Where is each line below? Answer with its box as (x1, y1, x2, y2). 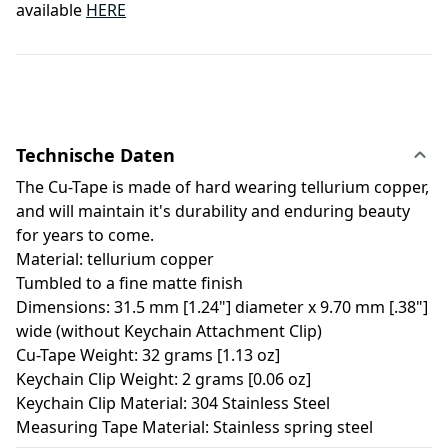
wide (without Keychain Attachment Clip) (16, 320, 322, 343)
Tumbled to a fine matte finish (16, 272, 243, 295)
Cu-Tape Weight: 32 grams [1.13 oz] (16, 344, 280, 367)
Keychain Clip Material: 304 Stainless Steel (16, 392, 330, 415)
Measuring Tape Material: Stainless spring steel (16, 416, 373, 439)
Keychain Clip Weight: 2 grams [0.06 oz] (16, 368, 311, 391)
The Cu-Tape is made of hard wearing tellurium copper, (16, 176, 429, 199)
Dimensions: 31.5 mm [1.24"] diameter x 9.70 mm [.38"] (16, 296, 428, 319)
